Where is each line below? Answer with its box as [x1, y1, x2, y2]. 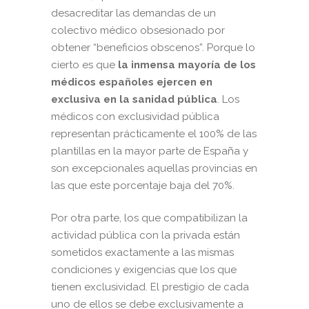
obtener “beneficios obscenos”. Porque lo [51, 41, 255, 54]
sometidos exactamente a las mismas [51, 246, 234, 259]
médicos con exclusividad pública [51, 110, 219, 123]
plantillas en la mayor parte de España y [51, 145, 248, 158]
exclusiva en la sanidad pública [51, 93, 217, 106]
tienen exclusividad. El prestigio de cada [51, 281, 249, 294]
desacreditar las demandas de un [51, 7, 216, 20]
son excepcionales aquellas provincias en [51, 162, 257, 175]
